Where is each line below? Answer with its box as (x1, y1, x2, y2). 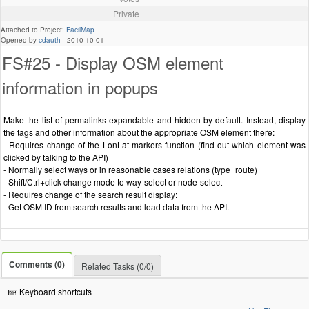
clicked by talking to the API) (3, 150, 108, 163)
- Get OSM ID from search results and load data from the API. (3, 200, 229, 212)
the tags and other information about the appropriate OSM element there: (3, 126, 275, 138)
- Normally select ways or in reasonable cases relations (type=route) (3, 163, 257, 175)
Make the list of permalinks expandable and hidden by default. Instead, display (3, 113, 306, 126)
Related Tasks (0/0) (81, 259, 154, 272)
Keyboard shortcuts (17, 285, 92, 297)
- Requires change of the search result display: (3, 188, 177, 200)
